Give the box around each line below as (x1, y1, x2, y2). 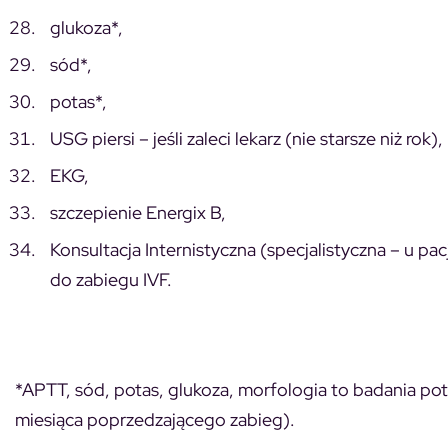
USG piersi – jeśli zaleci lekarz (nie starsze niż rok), (50, 126, 443, 150)
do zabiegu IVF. (50, 267, 172, 291)
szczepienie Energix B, (50, 200, 226, 224)
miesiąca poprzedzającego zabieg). (15, 407, 295, 431)
